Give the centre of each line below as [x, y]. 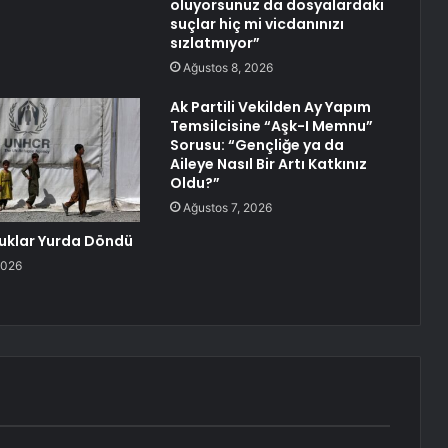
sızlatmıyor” [214, 43]
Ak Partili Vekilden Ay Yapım [270, 107]
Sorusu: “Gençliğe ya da [256, 145]
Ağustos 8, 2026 [227, 68]
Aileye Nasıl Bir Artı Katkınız [268, 164]
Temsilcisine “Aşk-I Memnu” [271, 126]
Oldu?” [194, 183]
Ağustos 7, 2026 [227, 208]
